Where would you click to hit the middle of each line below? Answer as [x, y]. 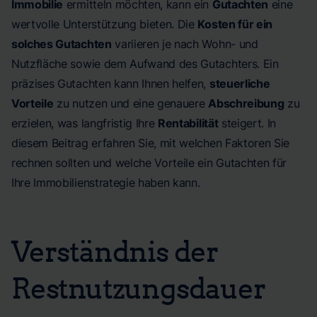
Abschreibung [246, 103]
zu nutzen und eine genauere [131, 103]
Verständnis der [115, 250]
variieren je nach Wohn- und [185, 44]
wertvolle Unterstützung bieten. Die [105, 24]
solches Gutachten [62, 44]
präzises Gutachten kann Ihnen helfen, [110, 83]
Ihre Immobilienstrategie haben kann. [106, 183]
